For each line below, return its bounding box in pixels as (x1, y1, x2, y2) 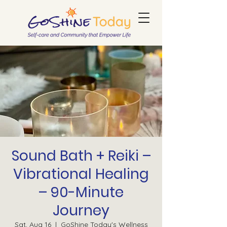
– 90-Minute (39, 182, 124, 202)
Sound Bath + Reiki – (11, 146, 151, 166)
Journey (53, 201, 109, 220)
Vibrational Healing (13, 164, 149, 184)
